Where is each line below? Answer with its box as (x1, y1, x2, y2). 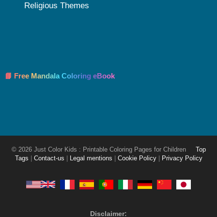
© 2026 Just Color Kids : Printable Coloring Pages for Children (11, 146, 188, 153)
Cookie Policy (117, 155, 156, 162)
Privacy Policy (161, 155, 202, 162)
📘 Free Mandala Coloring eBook (5, 71, 115, 80)
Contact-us (33, 155, 64, 162)
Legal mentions (69, 155, 112, 162)
